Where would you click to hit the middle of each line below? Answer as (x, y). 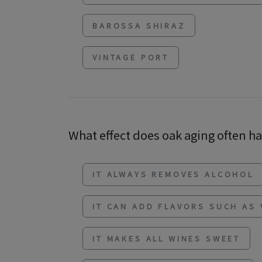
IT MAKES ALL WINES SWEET (167, 238)
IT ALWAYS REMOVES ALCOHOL (173, 174)
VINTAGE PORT (131, 57)
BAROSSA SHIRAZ (139, 25)
